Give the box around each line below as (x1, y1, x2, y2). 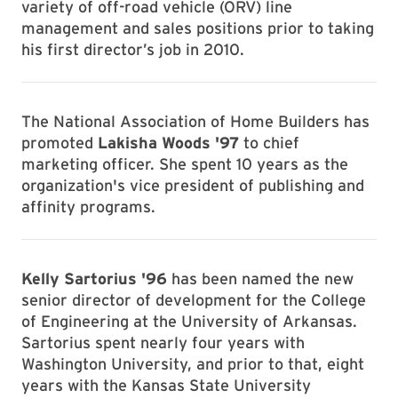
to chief (239, 133, 299, 152)
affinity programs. (21, 197, 155, 216)
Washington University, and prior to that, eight (21, 354, 364, 373)
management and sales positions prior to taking (21, 19, 374, 37)
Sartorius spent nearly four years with (21, 333, 305, 352)
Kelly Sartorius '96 (21, 269, 167, 288)
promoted (21, 133, 98, 152)
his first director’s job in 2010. (21, 40, 244, 59)
